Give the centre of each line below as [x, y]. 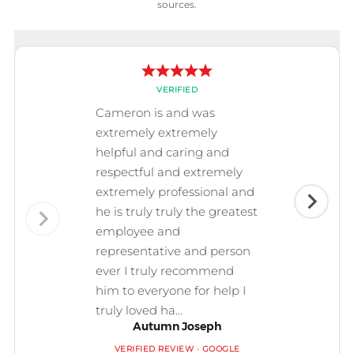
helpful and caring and [162, 153]
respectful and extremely [169, 172]
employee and [138, 232]
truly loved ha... [139, 311]
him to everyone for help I [171, 291]
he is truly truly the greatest [177, 212]
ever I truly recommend [165, 271]
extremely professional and [175, 192]
